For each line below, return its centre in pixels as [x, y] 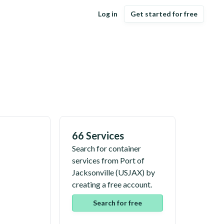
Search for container [106, 148]
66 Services [98, 135]
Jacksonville [93, 172]
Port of [132, 160]
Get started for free [164, 14]
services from [96, 160]
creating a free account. [112, 184]
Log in [108, 14]
